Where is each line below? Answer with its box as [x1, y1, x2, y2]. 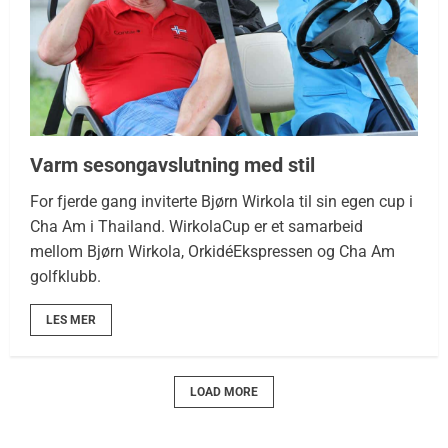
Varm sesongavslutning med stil [30, 152, 315, 177]
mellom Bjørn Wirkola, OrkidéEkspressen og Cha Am [30, 241, 395, 261]
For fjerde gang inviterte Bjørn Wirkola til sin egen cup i [30, 191, 413, 211]
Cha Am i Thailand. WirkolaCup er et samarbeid [30, 216, 363, 236]
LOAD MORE [190, 384, 258, 399]
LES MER [46, 312, 96, 327]
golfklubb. [30, 266, 101, 286]
